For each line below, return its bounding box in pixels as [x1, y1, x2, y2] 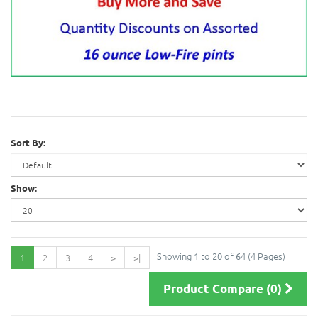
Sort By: [11, 136, 45, 149]
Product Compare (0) [163, 281, 285, 297]
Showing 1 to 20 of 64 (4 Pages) [157, 249, 285, 263]
